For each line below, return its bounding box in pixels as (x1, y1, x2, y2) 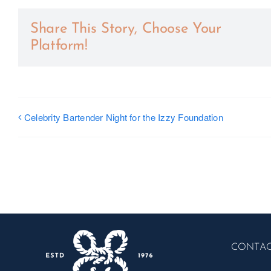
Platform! (30, 38, 88, 53)
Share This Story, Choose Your (30, 21, 221, 36)
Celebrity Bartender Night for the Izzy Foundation (24, 111, 223, 124)
